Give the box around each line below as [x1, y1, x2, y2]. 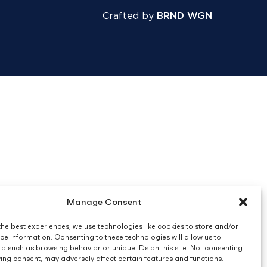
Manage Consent [66, 196, 142, 207]
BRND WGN [156, 11, 212, 21]
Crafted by [102, 11, 157, 21]
